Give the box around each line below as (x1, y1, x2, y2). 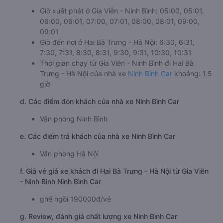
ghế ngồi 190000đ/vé (40, 195, 111, 204)
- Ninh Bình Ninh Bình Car (20, 177, 101, 186)
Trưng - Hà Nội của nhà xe (40, 69, 128, 78)
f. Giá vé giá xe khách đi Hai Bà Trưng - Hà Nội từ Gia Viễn (20, 167, 209, 176)
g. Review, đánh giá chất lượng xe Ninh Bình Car (20, 212, 177, 221)
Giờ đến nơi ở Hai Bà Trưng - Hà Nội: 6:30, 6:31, (40, 38, 195, 47)
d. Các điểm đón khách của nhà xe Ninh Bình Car (20, 97, 179, 106)
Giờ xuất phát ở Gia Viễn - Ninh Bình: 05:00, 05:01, (40, 6, 204, 15)
